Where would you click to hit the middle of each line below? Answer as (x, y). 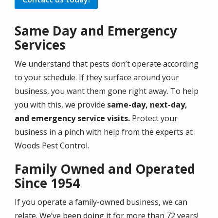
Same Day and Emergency (96, 30)
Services (40, 45)
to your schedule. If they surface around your (97, 77)
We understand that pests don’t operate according (107, 64)
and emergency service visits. (73, 118)
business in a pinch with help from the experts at (104, 132)
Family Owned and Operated (105, 169)
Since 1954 (47, 183)
